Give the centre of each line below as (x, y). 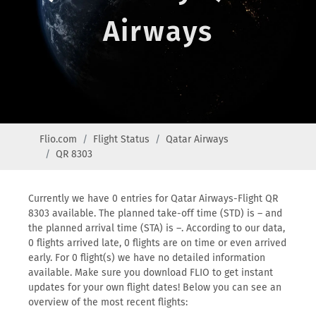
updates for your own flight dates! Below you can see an (155, 287)
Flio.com (58, 139)
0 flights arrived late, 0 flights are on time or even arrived (157, 243)
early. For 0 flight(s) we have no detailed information (147, 258)
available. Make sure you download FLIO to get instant (151, 273)
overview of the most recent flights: (108, 302)
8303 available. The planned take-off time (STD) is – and (155, 213)
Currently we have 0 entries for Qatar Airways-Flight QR (153, 199)
